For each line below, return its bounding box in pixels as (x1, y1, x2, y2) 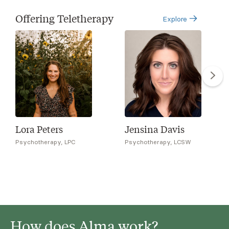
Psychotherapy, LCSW (125, 138, 192, 146)
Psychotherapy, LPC (15, 138, 76, 146)
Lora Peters (15, 122, 63, 135)
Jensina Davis (125, 122, 185, 135)
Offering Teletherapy (15, 11, 113, 25)
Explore (163, 14, 190, 24)
